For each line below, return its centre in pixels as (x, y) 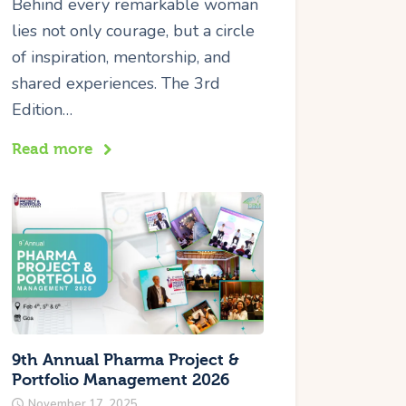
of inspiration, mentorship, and (122, 58)
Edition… (43, 110)
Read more (53, 150)
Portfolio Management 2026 (121, 380)
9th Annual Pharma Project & (126, 360)
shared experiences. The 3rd (116, 84)
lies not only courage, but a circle (134, 31)
